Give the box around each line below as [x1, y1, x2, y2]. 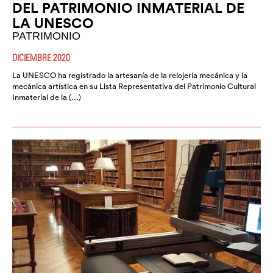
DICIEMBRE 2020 [12, 51, 70, 63]
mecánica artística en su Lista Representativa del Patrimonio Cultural [12, 80, 256, 91]
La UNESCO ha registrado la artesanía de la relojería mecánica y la [12, 69, 247, 80]
